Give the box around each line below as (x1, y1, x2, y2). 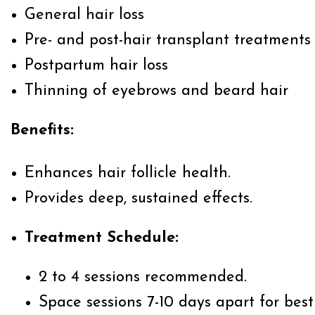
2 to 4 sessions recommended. (39, 269, 247, 285)
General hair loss (25, 7, 144, 23)
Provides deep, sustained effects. (25, 191, 252, 207)
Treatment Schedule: (25, 230, 179, 246)
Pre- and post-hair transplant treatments (25, 32, 311, 49)
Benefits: (11, 122, 74, 139)
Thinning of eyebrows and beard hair (25, 83, 288, 99)
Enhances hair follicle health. (25, 165, 231, 181)
